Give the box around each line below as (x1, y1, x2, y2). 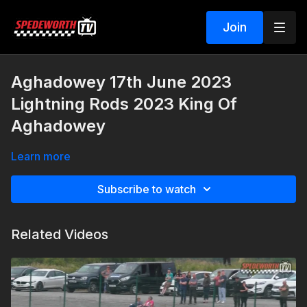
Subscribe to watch (97, 182, 196, 196)
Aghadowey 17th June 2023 (11, 72, 232, 92)
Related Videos (11, 226, 108, 243)
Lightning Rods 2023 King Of (11, 94, 237, 114)
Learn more (11, 149, 71, 163)
